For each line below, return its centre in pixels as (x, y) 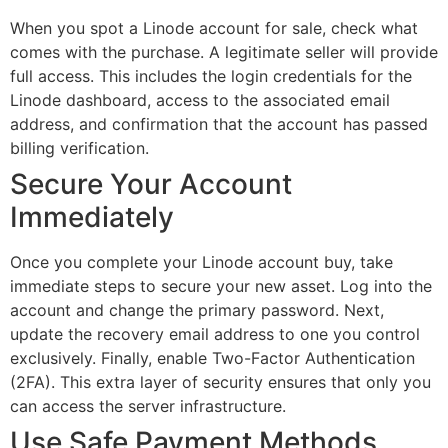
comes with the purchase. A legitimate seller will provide (224, 51)
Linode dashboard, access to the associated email (200, 99)
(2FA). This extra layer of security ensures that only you (220, 381)
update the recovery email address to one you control (215, 333)
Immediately (92, 216)
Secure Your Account (151, 183)
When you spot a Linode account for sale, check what (214, 27)
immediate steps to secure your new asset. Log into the (221, 285)
